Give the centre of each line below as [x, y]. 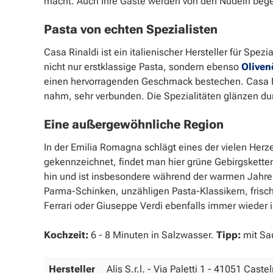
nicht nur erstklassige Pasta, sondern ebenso [141, 66]
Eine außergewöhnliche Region [134, 124]
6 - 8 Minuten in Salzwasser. [152, 235]
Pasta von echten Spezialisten [131, 29]
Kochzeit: [66, 235]
